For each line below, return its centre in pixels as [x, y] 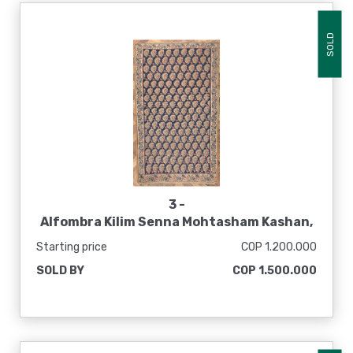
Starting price [72, 247]
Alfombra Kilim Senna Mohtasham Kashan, [176, 222]
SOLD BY [60, 271]
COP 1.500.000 [275, 271]
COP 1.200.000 [279, 247]
